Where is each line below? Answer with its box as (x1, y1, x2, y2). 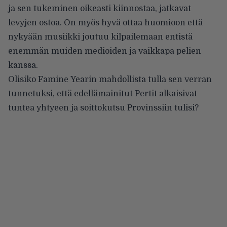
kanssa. (8, 60, 38, 70)
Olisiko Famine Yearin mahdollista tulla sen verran (8, 74, 212, 84)
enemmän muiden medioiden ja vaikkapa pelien (8, 46, 201, 56)
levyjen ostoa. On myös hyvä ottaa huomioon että (8, 18, 203, 27)
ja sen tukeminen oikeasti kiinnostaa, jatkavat (8, 4, 191, 13)
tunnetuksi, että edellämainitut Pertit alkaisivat (8, 89, 197, 98)
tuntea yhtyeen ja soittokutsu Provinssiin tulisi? (8, 103, 199, 112)
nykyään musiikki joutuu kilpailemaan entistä (8, 32, 193, 42)
